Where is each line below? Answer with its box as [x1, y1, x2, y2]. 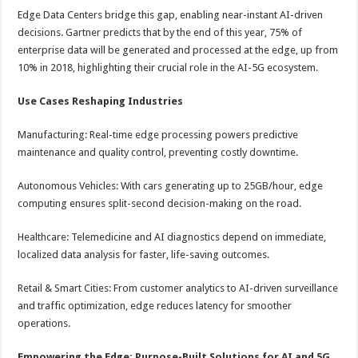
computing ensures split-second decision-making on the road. [18, 197, 302, 209]
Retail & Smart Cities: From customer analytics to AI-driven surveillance [18, 282, 339, 294]
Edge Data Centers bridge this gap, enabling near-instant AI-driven [18, 9, 324, 21]
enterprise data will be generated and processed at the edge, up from [18, 44, 339, 56]
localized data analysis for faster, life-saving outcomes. [18, 249, 270, 261]
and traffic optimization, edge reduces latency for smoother [18, 300, 292, 312]
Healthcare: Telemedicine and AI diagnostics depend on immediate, [18, 231, 327, 243]
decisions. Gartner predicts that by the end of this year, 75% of [18, 26, 303, 38]
